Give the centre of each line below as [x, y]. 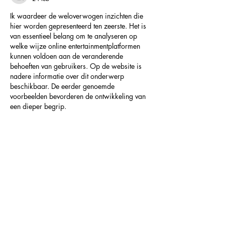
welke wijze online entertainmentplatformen [76, 46]
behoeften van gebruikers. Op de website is [77, 66]
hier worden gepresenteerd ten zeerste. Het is [79, 26]
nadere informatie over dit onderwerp [68, 76]
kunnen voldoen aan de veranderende [68, 56]
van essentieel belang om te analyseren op [75, 36]
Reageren [69, 193]
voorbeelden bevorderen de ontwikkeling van [79, 96]
